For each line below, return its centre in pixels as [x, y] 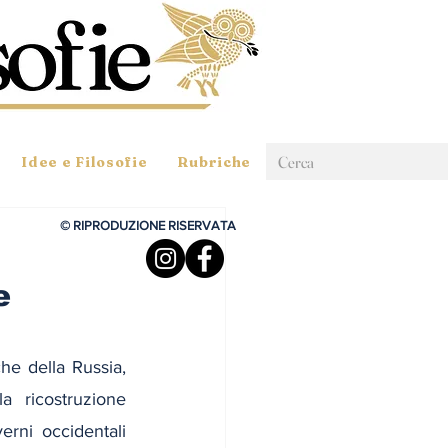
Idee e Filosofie [84, 162]
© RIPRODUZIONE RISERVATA [148, 225]
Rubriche [214, 162]
